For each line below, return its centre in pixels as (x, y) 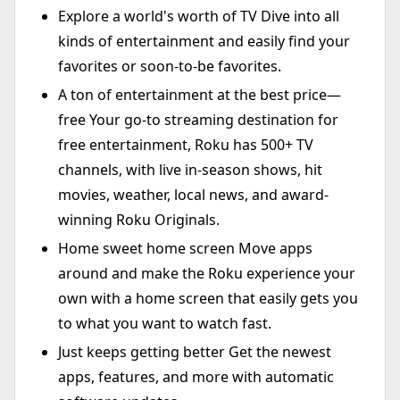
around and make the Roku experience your (207, 273)
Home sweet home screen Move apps (185, 248)
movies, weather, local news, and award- (193, 194)
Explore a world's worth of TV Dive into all (199, 16)
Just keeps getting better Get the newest (195, 351)
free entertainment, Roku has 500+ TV (186, 144)
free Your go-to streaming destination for (198, 119)
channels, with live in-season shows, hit (190, 169)
